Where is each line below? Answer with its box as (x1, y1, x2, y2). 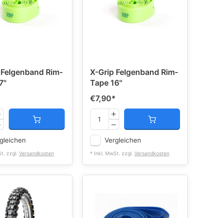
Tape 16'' (90, 78, 122, 88)
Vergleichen (104, 136, 141, 144)
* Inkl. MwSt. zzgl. (90, 150, 134, 157)
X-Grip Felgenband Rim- (90, 67, 178, 77)
